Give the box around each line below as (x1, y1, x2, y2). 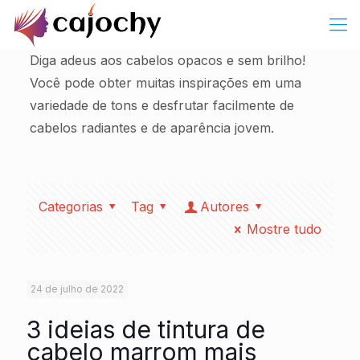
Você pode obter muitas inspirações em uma (29, 75, 301, 91)
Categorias (39, 198, 103, 215)
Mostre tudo (247, 221, 321, 237)
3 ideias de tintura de (27, 315, 265, 344)
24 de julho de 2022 (31, 283, 124, 295)
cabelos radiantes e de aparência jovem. (29, 120, 274, 136)
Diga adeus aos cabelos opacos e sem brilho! (29, 52, 305, 68)
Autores (200, 198, 250, 215)
